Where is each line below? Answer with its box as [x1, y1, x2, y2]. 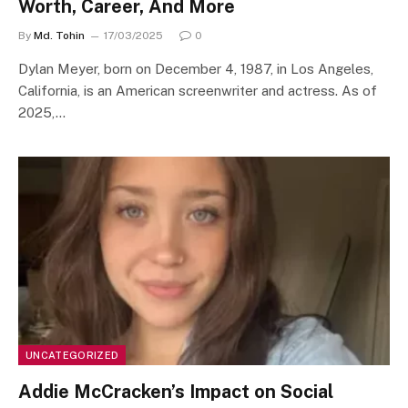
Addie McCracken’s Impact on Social [18, 381, 333, 403]
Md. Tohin [34, 28, 85, 42]
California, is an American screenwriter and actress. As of [18, 82, 377, 98]
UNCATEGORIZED [25, 350, 119, 361]
